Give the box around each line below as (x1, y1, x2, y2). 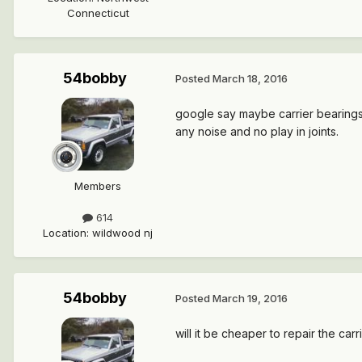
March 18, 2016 (213, 72, 288, 86)
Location (43, 225, 86, 239)
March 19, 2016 (213, 292, 288, 305)
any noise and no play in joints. (175, 124, 339, 138)
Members (74, 179, 121, 192)
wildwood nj (92, 225, 153, 239)
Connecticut (66, 6, 129, 19)
